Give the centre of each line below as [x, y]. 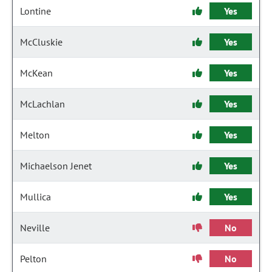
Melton [35, 135]
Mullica [36, 197]
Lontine [36, 11]
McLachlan [42, 104]
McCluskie [41, 42]
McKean [36, 73]
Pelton [33, 259]
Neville [35, 228]
